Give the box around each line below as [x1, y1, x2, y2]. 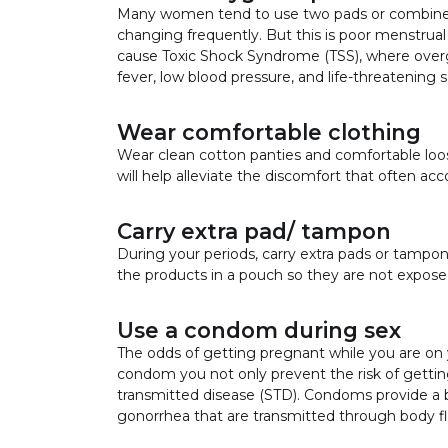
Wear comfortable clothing [117, 118, 421, 145]
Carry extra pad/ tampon [117, 217, 391, 244]
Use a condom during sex [117, 316, 401, 343]
